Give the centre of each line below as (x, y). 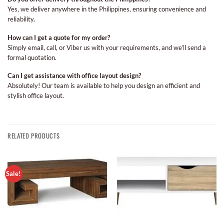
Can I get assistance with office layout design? (74, 76)
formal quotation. (32, 57)
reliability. (21, 19)
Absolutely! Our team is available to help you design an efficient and (104, 86)
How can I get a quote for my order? (59, 37)
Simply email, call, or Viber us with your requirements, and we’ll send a (107, 47)
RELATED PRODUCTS (34, 136)
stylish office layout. (36, 96)
